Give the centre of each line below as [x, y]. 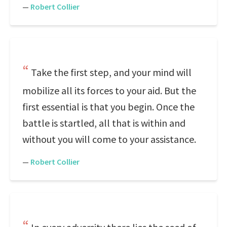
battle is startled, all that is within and [104, 123]
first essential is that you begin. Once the [108, 107]
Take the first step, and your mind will [111, 72]
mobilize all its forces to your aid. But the [109, 90]
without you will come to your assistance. [109, 139]
